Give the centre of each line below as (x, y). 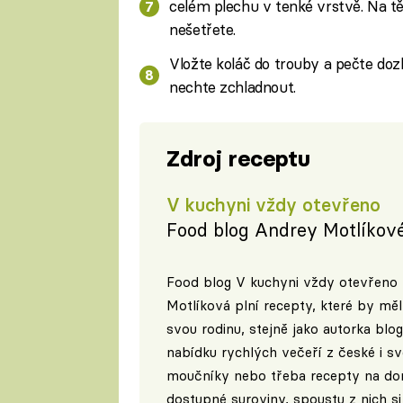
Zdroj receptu (238, 159)
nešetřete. (203, 30)
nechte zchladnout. (233, 86)
